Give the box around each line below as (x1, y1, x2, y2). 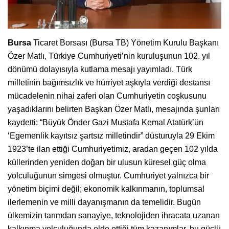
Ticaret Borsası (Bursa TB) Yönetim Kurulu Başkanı (31, 38, 219, 47)
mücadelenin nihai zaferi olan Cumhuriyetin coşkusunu (8, 91, 207, 100)
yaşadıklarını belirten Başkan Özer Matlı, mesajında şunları (8, 104, 220, 113)
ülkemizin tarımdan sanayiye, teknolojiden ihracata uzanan (8, 211, 220, 220)
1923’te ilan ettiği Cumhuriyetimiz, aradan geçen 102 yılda (8, 144, 218, 153)
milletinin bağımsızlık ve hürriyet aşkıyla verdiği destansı (8, 78, 210, 87)
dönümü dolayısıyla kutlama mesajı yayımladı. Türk (8, 64, 192, 74)
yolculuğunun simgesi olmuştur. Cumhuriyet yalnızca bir (8, 171, 209, 180)
